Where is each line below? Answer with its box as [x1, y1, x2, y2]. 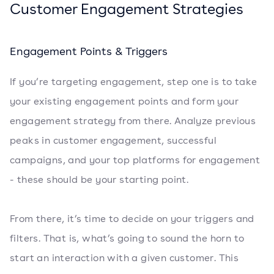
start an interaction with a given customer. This [10, 251, 239, 265]
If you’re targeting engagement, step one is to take [10, 75, 257, 89]
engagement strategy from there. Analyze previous [10, 114, 256, 128]
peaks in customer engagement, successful [10, 134, 217, 147]
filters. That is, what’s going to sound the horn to [10, 232, 245, 245]
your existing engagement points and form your [10, 95, 239, 108]
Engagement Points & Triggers [10, 44, 168, 59]
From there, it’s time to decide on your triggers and [10, 212, 254, 226]
